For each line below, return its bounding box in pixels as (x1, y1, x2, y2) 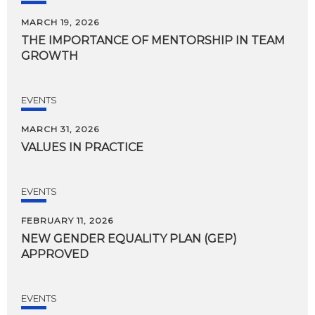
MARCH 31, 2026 (21, 124, 99, 134)
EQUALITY (108, 232, 167, 245)
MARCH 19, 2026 (21, 17, 99, 27)
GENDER (53, 232, 105, 245)
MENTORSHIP (151, 34, 233, 47)
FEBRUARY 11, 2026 (21, 215, 113, 226)
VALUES (21, 141, 66, 154)
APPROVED (21, 247, 89, 261)
